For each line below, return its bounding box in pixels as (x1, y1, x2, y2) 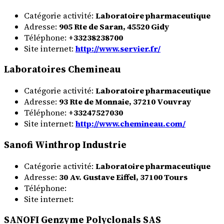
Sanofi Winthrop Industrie (4, 138, 126, 151)
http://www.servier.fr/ (75, 42, 160, 54)
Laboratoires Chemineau (4, 63, 121, 76)
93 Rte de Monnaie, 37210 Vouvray (59, 96, 191, 107)
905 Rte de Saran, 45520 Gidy (59, 20, 169, 32)
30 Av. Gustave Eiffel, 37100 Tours (59, 171, 187, 182)
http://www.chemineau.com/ (75, 118, 185, 129)
